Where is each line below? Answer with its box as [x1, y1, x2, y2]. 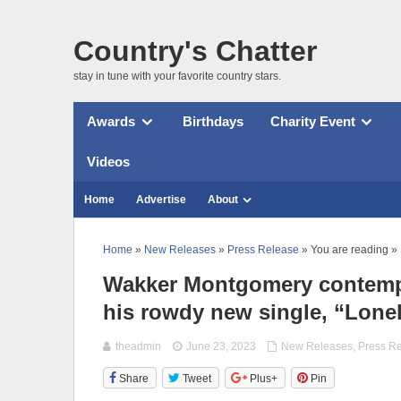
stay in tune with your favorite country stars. [73, 69, 281, 82]
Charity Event [269, 114, 355, 130]
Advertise [136, 192, 186, 206]
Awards [87, 114, 135, 130]
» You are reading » [299, 243, 397, 256]
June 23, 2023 [186, 339, 257, 353]
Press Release [227, 243, 299, 256]
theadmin [115, 339, 161, 353]
